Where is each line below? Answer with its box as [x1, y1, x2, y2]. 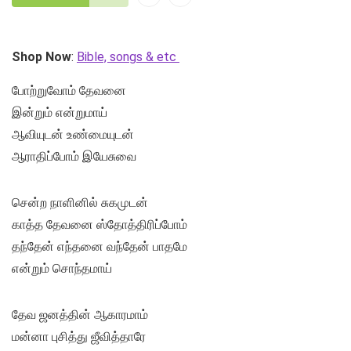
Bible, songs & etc [77, 49, 179, 65]
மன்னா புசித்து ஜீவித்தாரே [12, 329, 146, 345]
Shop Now [12, 49, 71, 65]
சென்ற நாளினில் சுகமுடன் [12, 195, 148, 211]
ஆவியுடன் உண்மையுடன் [12, 127, 134, 143]
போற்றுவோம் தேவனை [12, 83, 126, 99]
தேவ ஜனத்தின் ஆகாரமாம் [12, 307, 148, 323]
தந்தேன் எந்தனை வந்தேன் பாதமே [12, 239, 187, 255]
